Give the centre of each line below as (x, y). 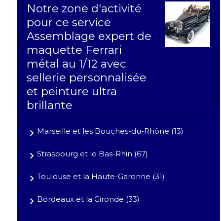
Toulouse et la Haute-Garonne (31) (101, 177)
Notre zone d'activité (84, 9)
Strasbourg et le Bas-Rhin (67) (92, 154)
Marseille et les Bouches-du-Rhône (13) (110, 131)
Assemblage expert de (89, 36)
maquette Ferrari (74, 50)
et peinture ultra (72, 92)
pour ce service (69, 22)
